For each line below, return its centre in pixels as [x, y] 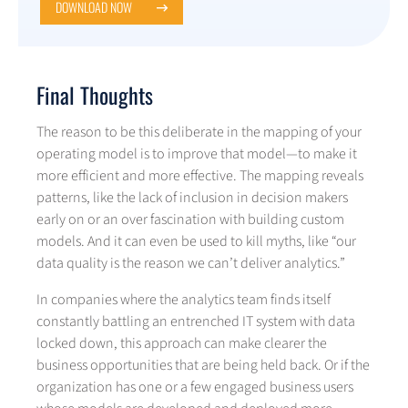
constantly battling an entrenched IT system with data [196, 322]
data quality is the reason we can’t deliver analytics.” [191, 264]
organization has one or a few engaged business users [195, 388]
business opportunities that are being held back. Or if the [203, 366]
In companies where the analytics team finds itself [184, 300]
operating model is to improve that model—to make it [197, 154]
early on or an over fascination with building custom [190, 220]
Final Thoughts [95, 95]
